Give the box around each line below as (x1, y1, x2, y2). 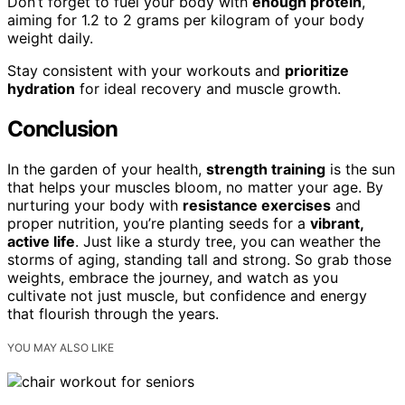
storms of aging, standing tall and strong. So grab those (7, 250, 391, 268)
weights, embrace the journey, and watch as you (7, 268, 338, 287)
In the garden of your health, (7, 159, 206, 178)
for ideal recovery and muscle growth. (75, 79, 341, 98)
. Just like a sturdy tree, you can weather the (75, 231, 381, 250)
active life (7, 231, 75, 250)
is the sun (325, 159, 395, 178)
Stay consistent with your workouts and (7, 61, 285, 80)
